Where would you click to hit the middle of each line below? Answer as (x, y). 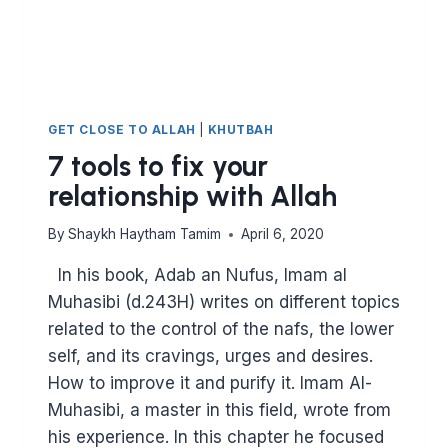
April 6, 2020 (283, 234)
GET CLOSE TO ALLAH (122, 129)
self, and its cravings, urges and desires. (210, 356)
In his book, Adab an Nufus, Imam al (197, 275)
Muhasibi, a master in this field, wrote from (219, 410)
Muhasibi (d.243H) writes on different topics (224, 302)
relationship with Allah (192, 195)
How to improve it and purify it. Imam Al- (210, 383)
